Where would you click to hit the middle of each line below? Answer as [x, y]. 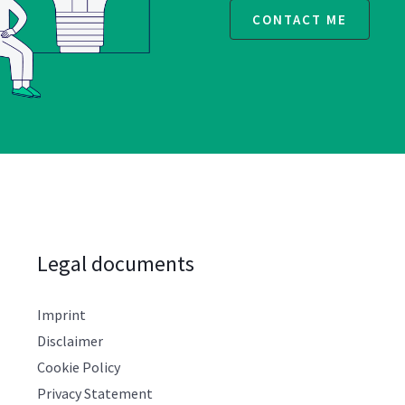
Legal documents [115, 263]
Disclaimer [70, 340]
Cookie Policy [78, 367]
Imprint [61, 314]
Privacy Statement [94, 393]
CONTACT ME [300, 20]
